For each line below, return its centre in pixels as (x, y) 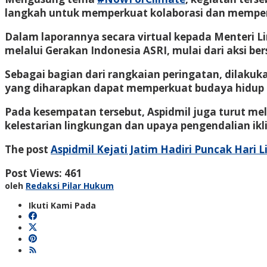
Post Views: (33, 173)
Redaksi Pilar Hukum (70, 185)
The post (28, 149)
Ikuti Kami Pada (62, 205)
